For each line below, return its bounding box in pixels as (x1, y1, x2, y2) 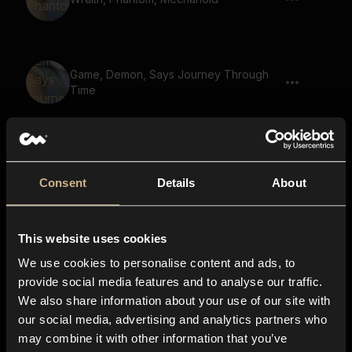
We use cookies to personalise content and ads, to (18, 256, 295, 270)
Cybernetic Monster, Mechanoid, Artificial (70, 151, 283, 164)
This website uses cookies (18, 231, 167, 245)
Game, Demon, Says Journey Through (70, 68, 269, 81)
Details (156, 175, 196, 189)
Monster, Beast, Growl (70, 325, 183, 339)
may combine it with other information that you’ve (18, 332, 288, 346)
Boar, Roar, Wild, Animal (70, 242, 192, 255)
